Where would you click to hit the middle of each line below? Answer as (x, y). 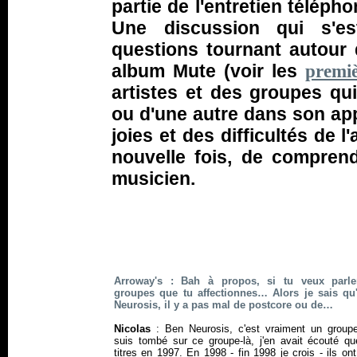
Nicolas (132, 329)
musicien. (153, 178)
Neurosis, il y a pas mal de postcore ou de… (224, 305)
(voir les (260, 71)
